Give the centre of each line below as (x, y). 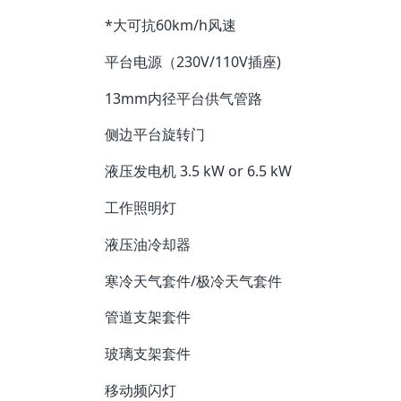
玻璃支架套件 (148, 354)
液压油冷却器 (148, 244)
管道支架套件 (148, 317)
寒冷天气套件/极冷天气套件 (193, 281)
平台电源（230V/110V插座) (193, 61)
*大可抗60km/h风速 (171, 26)
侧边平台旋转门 (155, 135)
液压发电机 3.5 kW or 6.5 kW (198, 171)
